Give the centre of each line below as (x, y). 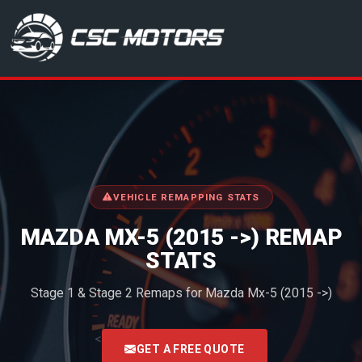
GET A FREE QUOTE (190, 349)
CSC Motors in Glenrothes (92, 47)
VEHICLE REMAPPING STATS (186, 197)
